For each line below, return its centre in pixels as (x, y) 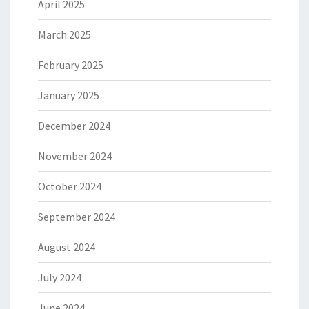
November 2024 (75, 156)
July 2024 (60, 278)
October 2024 (70, 187)
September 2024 (77, 217)
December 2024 (74, 126)
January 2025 (69, 96)
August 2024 (67, 247)
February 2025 (71, 65)
